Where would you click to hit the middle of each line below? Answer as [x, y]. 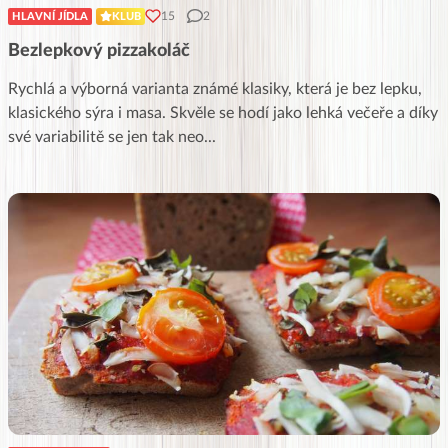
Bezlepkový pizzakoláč [99, 50]
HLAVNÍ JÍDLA [50, 16]
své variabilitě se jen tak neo [106, 136]
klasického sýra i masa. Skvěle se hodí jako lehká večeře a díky [223, 112]
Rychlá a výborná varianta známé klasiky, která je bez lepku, [215, 88]
